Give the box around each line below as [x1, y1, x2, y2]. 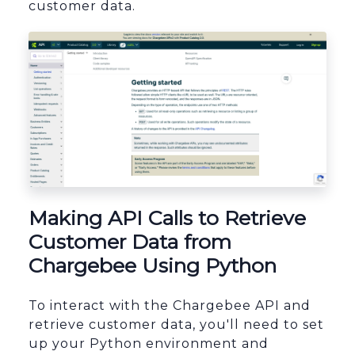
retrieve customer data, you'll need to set [29, 317, 324, 333]
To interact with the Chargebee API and [29, 298, 311, 314]
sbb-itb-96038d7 [29, 198, 135, 214]
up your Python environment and [29, 336, 269, 352]
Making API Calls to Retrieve [29, 206, 306, 231]
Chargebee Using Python [29, 254, 277, 278]
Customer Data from [29, 230, 231, 254]
